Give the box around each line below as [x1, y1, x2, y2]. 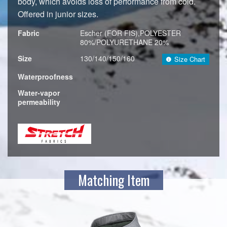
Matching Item [78, 169, 149, 190]
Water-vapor [18, 87, 60, 98]
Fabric [18, 27, 40, 38]
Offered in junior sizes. [18, 8, 98, 20]
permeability [18, 96, 60, 107]
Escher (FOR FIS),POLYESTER [80, 27, 181, 38]
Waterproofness [18, 71, 73, 82]
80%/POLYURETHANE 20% [80, 36, 169, 47]
